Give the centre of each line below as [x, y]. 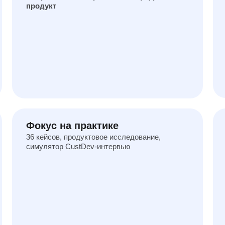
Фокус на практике [72, 126]
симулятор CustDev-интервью [78, 146]
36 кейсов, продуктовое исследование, [93, 137]
